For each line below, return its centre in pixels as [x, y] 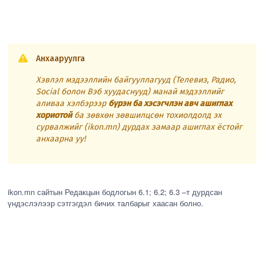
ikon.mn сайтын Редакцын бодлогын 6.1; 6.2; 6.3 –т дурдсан [115, 192]
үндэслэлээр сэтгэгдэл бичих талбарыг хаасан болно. [106, 203]
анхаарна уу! [61, 139]
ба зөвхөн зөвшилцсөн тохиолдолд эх [147, 115]
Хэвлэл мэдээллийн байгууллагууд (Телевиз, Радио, [136, 80]
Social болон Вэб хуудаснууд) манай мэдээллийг [130, 92]
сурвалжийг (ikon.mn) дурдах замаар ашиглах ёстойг [139, 127]
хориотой [54, 115]
